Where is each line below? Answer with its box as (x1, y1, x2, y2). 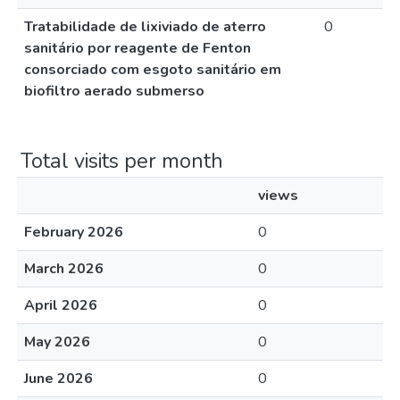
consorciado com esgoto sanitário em (24, 60, 281, 79)
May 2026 (24, 332, 90, 352)
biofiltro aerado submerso (24, 81, 204, 101)
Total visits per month (21, 146, 223, 175)
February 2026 (24, 222, 123, 242)
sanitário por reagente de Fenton (24, 38, 251, 58)
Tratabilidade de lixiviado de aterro (24, 17, 266, 37)
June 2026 (24, 369, 93, 388)
